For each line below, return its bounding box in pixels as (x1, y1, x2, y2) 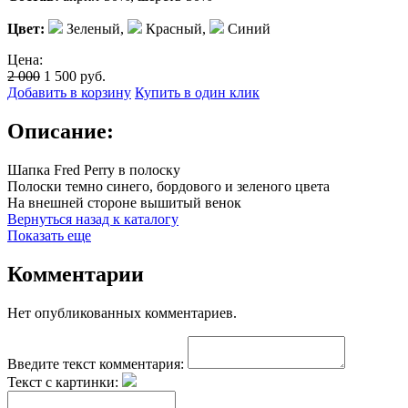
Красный (142, 20, 202, 36)
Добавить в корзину (7, 84, 131, 100)
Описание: (7, 118, 114, 143)
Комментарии (7, 261, 144, 286)
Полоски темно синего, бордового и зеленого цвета (7, 178, 330, 194)
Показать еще (7, 227, 91, 243)
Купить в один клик (135, 84, 260, 100)
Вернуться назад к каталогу (7, 210, 178, 227)
